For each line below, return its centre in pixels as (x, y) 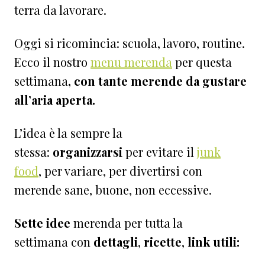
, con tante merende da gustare (157, 81)
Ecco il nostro (52, 62)
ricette (163, 242)
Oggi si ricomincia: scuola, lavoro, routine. (130, 43)
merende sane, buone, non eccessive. (113, 190)
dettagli (116, 242)
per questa (202, 62)
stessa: (33, 152)
